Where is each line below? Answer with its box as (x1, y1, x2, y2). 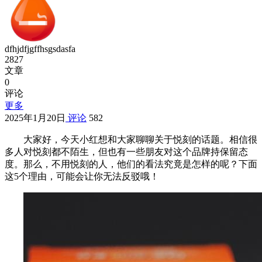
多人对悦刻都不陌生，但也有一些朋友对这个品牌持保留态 (5, 147, 248, 157)
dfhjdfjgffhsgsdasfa (5, 44, 75, 54)
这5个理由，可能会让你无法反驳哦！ (5, 171, 159, 182)
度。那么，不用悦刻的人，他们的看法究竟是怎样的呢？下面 (5, 159, 257, 170)
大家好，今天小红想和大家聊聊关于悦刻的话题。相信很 (23, 135, 257, 145)
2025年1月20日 (5, 113, 65, 123)
